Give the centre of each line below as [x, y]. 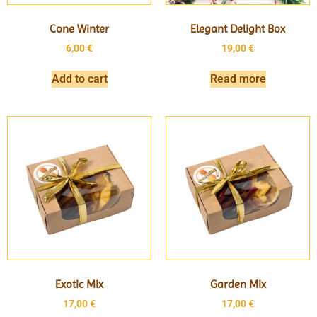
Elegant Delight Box [238, 28]
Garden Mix [238, 284]
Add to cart [79, 79]
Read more [238, 79]
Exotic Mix [79, 284]
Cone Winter [79, 28]
